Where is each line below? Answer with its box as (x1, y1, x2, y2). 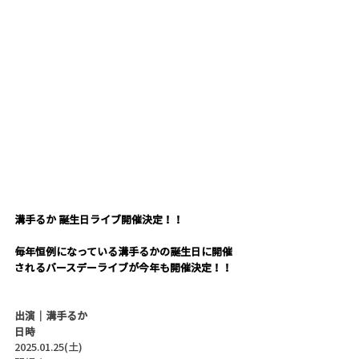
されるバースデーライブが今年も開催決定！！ (14, 260, 232, 276)
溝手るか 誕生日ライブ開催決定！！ (14, 212, 184, 228)
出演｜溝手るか (14, 308, 87, 324)
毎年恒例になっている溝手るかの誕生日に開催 (14, 244, 232, 260)
